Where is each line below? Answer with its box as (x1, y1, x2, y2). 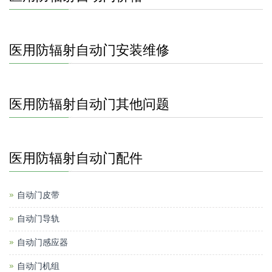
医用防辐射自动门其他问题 (9, 97, 169, 112)
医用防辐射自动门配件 (9, 151, 143, 166)
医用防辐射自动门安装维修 (9, 42, 169, 58)
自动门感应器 (17, 238, 68, 248)
